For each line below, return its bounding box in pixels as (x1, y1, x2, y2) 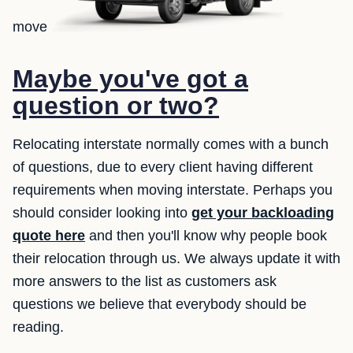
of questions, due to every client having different (13, 159, 313, 176)
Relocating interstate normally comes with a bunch (13, 136, 329, 153)
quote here (13, 228, 85, 244)
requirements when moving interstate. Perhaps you (13, 182, 333, 199)
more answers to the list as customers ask (13, 273, 277, 290)
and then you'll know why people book (85, 228, 327, 244)
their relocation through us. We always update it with (13, 251, 340, 267)
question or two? (13, 91, 219, 121)
